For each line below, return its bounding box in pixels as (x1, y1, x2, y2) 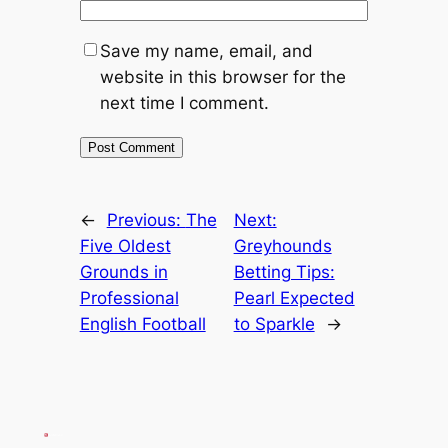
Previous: (106, 210, 186, 231)
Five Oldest (79, 236, 171, 257)
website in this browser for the (99, 67, 346, 88)
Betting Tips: (233, 262, 335, 283)
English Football (79, 314, 206, 335)
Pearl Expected (233, 288, 355, 309)
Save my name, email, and (99, 41, 313, 62)
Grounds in (79, 262, 168, 283)
